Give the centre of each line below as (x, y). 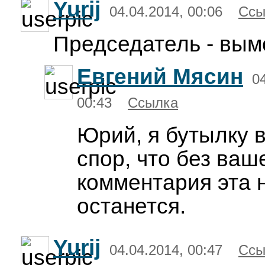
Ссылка (153, 103)
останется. (131, 206)
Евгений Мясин (160, 77)
